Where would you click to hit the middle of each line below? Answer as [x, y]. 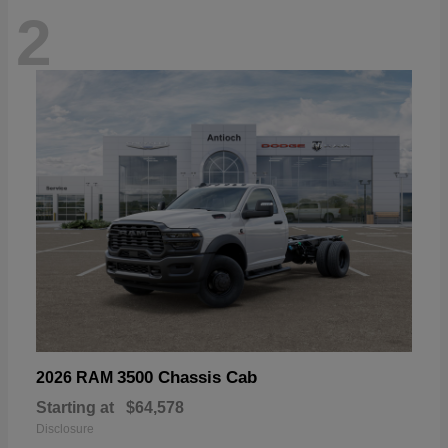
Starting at [75, 407]
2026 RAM [76, 377]
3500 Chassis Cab [187, 377]
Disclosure [65, 428]
